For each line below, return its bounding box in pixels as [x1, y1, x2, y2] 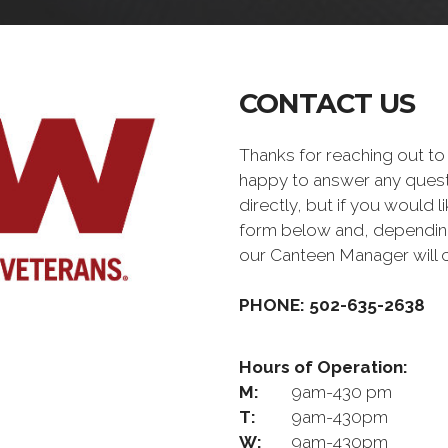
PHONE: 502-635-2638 [239, 295, 425, 315]
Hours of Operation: [239, 357, 408, 377]
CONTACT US [239, 87, 415, 120]
